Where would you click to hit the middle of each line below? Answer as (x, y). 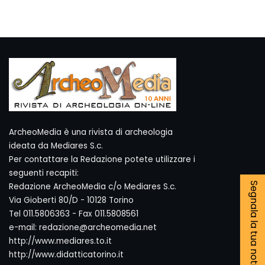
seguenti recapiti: (44, 173)
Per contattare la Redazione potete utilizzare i (102, 159)
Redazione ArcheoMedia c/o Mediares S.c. (93, 187)
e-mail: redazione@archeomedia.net (83, 227)
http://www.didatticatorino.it (66, 255)
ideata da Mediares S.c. (56, 146)
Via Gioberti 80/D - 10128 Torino (71, 200)
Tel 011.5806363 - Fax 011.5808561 (74, 214)
